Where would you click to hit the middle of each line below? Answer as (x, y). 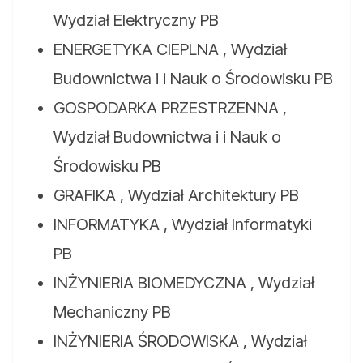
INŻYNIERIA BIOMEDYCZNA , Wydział (184, 283)
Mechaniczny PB (112, 312)
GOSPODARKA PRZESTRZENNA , (170, 108)
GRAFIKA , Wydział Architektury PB (176, 196)
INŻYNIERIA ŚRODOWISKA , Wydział (180, 342)
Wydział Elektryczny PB (136, 21)
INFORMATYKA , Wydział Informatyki (183, 225)
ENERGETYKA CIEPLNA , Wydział (170, 50)
